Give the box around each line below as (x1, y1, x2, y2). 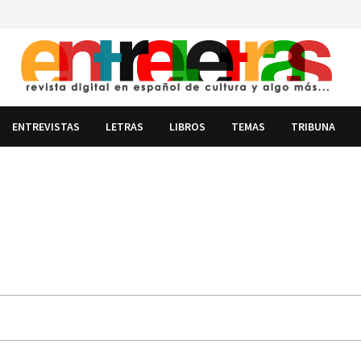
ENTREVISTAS (12, 118, 81, 134)
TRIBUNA (291, 118, 336, 134)
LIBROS (169, 118, 206, 134)
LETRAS (106, 118, 144, 134)
